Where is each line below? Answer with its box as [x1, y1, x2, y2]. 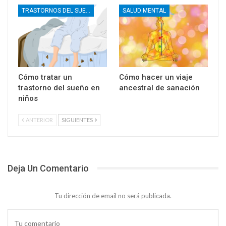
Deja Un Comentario [8, 162, 89, 174]
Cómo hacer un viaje [119, 72, 193, 82]
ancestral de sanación [119, 83, 200, 92]
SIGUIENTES [62, 116, 94, 123]
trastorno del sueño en [18, 83, 100, 92]
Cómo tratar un [18, 72, 72, 82]
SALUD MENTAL [123, 7, 166, 15]
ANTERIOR [25, 116, 53, 123]
